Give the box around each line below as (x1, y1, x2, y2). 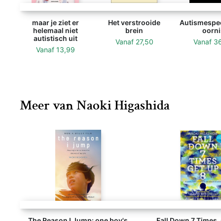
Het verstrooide (108, 18, 160, 27)
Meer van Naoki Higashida (20, 99, 170, 112)
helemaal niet (33, 26, 78, 35)
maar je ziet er (32, 18, 79, 27)
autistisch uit (33, 34, 77, 42)
